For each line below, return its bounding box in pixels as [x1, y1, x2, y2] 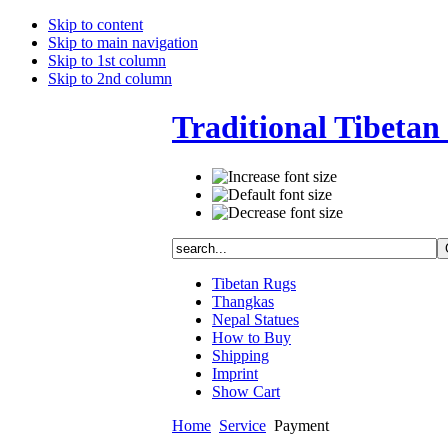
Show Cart [212, 382, 280, 400]
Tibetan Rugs [212, 274, 296, 292]
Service [219, 416, 266, 434]
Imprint [212, 364, 258, 382]
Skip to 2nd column [48, 70, 172, 87]
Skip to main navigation [48, 34, 198, 51]
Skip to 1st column [48, 52, 166, 69]
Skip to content [48, 16, 143, 33]
